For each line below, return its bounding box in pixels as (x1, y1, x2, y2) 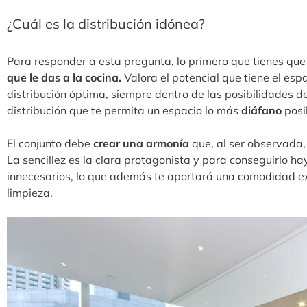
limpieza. (7, 186, 56, 200)
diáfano (238, 103, 282, 118)
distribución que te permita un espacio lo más (7, 103, 238, 118)
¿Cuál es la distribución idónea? (7, 15, 205, 33)
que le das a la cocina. (7, 71, 121, 85)
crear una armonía (93, 136, 189, 151)
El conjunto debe (7, 136, 93, 151)
